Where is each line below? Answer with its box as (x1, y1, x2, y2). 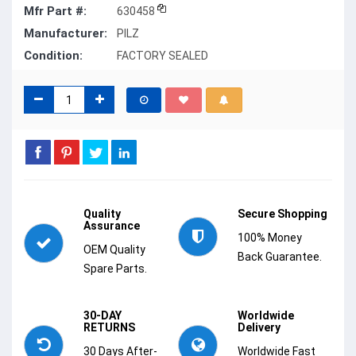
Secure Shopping (238, 207, 327, 221)
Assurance (83, 219, 140, 233)
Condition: (24, 48, 83, 64)
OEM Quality (83, 243, 145, 257)
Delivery (238, 321, 281, 335)
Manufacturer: (24, 26, 107, 41)
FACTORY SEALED (117, 49, 208, 63)
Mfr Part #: (24, 4, 87, 19)
